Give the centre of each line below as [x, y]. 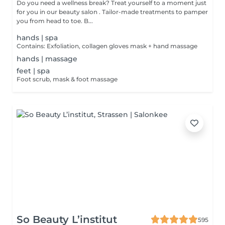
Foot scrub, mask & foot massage [67, 79]
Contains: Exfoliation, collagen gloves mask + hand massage [107, 46]
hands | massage [47, 59]
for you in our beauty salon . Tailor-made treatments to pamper [59, 12]
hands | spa [37, 38]
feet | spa [33, 71]
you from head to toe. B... [55, 21]
